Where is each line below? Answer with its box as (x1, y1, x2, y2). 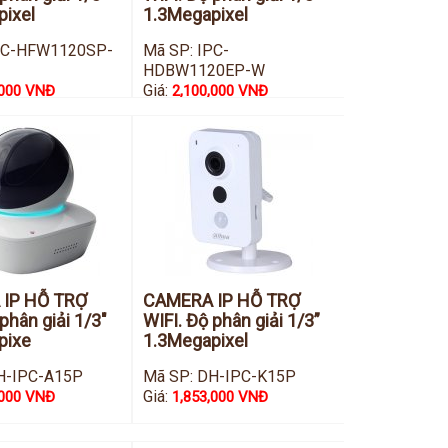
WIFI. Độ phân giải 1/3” (142, 310, 320, 331)
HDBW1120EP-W (142, 61, 265, 80)
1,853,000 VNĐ (171, 388, 268, 406)
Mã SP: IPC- (142, 41, 229, 60)
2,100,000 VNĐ (171, 82, 268, 100)
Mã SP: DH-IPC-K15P (142, 367, 296, 386)
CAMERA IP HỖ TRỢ (142, 290, 300, 311)
